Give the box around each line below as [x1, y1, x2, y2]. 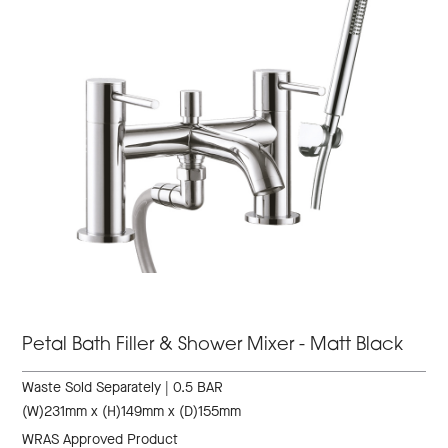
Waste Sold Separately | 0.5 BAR [22, 378, 224, 398]
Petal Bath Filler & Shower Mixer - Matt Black [22, 336, 404, 356]
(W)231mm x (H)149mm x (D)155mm [22, 402, 242, 422]
